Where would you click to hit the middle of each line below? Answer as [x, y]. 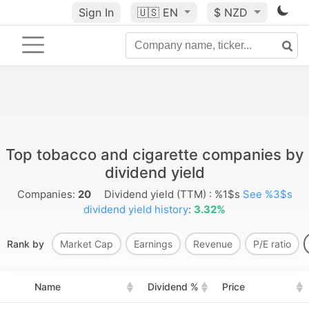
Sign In [96, 12]
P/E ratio [272, 244]
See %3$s [267, 194]
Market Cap [87, 244]
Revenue [213, 244]
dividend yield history [136, 209]
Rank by [27, 244]
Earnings [153, 244]
